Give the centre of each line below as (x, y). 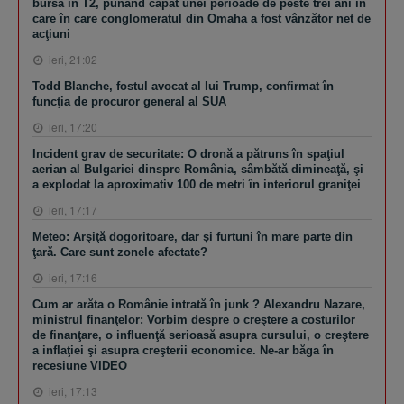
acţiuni (51, 34)
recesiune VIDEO (80, 366)
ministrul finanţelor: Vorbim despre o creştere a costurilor (194, 320)
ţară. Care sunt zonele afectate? (120, 252)
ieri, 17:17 (72, 210)
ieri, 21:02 (72, 60)
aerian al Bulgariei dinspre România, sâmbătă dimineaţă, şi (198, 170)
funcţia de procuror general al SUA (129, 102)
